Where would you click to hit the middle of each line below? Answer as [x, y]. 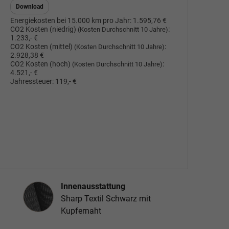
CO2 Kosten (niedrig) [44, 30]
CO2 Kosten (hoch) [41, 64]
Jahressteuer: [32, 82]
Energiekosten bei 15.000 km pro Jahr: [71, 21]
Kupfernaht [81, 211]
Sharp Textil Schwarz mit [106, 198]
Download [30, 7]
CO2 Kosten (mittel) [42, 47]
